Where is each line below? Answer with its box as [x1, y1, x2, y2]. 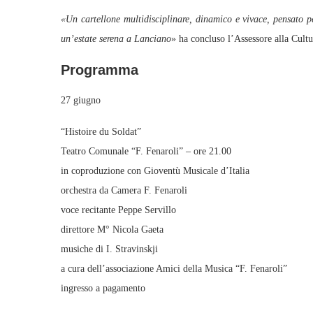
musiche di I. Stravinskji [61, 244, 158, 254]
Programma [61, 62, 138, 78]
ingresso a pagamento [61, 283, 145, 293]
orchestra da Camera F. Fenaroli [61, 185, 187, 196]
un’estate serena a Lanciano [61, 34, 171, 44]
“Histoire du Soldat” [61, 126, 141, 137]
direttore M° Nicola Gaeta [61, 224, 163, 235]
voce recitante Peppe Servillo [61, 205, 176, 215]
